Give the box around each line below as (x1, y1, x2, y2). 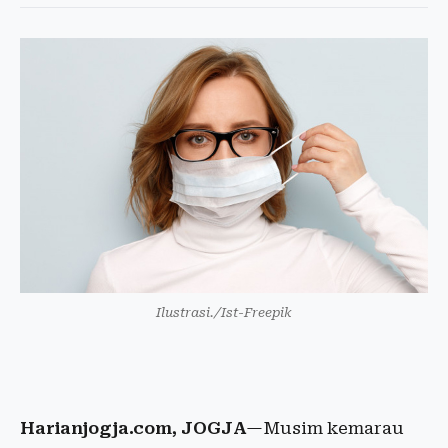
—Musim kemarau (246, 418, 404, 438)
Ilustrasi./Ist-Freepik (156, 305, 292, 320)
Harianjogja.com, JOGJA (20, 418, 246, 438)
